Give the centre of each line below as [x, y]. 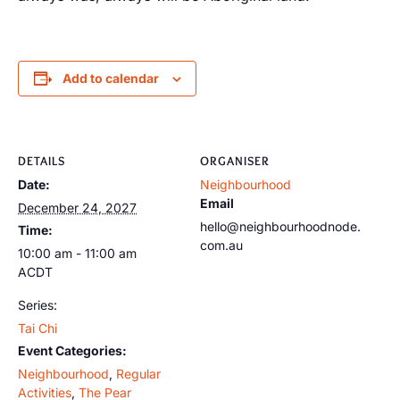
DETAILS [42, 161]
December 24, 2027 [77, 208]
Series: [37, 305]
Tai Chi [37, 328]
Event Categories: [72, 350]
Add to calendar [110, 78]
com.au [221, 245]
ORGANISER [235, 161]
